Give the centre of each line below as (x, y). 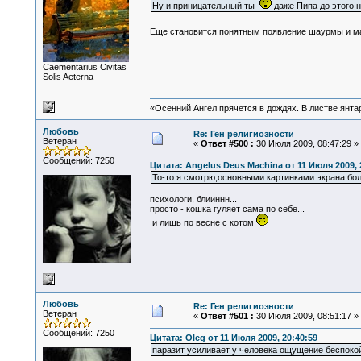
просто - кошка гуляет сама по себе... (227, 209)
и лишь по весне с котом (203, 223)
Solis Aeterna (68, 77)
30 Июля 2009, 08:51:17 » (306, 316)
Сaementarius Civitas (84, 67)
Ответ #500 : (227, 143)
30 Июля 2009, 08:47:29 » (306, 143)
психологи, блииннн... (193, 199)
